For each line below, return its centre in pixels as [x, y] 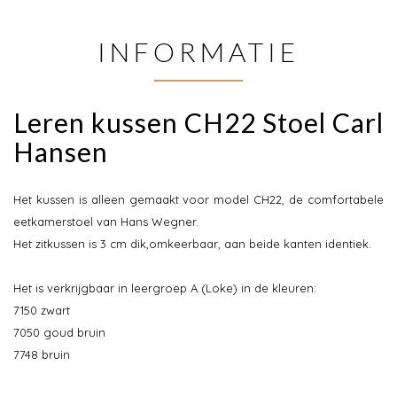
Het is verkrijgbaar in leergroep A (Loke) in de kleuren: [165, 288]
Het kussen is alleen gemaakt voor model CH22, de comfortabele [198, 200]
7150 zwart [42, 311]
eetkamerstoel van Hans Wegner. [106, 222]
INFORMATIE [198, 52]
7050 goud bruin [59, 333]
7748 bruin [42, 355]
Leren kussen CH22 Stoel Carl [198, 123]
